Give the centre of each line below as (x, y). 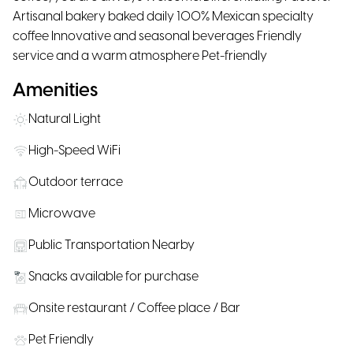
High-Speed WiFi (74, 151)
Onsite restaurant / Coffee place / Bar (134, 308)
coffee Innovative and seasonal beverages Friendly (157, 37)
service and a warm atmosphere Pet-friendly (140, 56)
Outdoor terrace (76, 182)
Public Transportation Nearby (111, 245)
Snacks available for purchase (113, 277)
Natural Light (65, 119)
